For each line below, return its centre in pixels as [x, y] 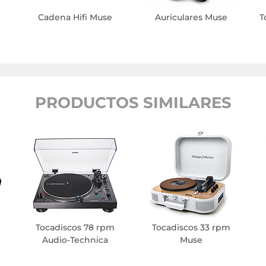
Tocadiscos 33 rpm [191, 228]
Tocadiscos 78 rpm [75, 228]
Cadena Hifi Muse [75, 18]
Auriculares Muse [191, 18]
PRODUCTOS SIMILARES [133, 103]
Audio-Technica [75, 240]
